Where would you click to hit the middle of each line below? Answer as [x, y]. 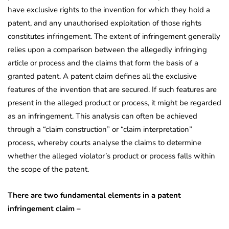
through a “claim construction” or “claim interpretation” [100, 129]
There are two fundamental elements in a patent [94, 195]
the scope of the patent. [48, 169]
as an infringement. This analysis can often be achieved [102, 116]
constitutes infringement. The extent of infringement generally [114, 36]
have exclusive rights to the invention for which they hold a [109, 9]
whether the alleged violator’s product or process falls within [111, 156]
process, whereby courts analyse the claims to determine [105, 142]
